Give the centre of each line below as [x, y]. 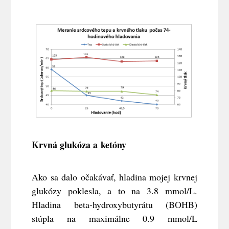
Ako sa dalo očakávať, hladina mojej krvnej [114, 177]
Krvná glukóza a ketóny [79, 145]
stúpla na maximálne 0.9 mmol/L [114, 219]
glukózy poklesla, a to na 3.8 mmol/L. [114, 191]
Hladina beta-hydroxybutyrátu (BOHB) [114, 205]
